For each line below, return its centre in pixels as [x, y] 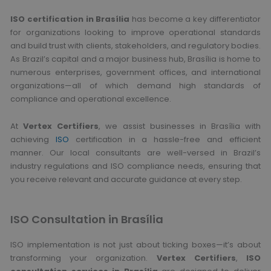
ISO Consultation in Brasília [87, 219]
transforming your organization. [83, 258]
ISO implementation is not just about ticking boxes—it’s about [135, 244]
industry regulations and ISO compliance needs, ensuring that [135, 166]
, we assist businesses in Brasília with [180, 126]
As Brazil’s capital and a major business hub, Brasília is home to [135, 59]
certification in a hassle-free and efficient [168, 139]
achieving [33, 139]
